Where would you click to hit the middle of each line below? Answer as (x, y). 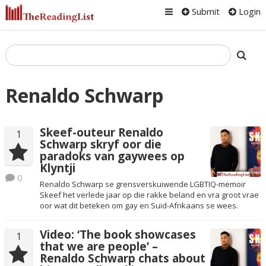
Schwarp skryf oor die (100, 145)
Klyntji (57, 168)
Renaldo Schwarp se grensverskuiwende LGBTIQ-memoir (142, 184)
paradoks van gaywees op (112, 156)
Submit (205, 11)
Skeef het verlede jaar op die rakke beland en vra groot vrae (149, 194)
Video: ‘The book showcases (118, 234)
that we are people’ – (99, 246)
